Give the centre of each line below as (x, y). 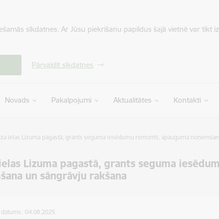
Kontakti (187, 100)
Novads (17, 100)
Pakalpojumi (71, 100)
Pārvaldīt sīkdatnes (62, 65)
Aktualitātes (132, 100)
